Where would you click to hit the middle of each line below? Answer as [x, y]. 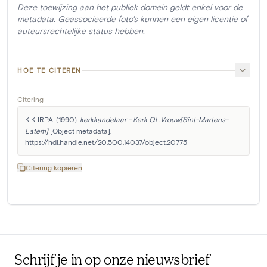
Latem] [37, 131]
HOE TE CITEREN [50, 70]
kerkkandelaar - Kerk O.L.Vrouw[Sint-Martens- [154, 119]
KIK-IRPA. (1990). [52, 119]
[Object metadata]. [80, 131]
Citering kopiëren [54, 168]
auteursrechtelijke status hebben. [81, 31]
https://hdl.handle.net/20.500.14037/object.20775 [106, 142]
